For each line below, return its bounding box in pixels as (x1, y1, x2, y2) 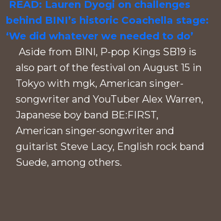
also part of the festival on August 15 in (16, 62, 202, 74)
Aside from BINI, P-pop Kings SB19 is (19, 46, 196, 58)
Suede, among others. (16, 156, 122, 169)
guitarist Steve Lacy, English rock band (16, 141, 204, 153)
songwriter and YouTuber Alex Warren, (16, 93, 203, 106)
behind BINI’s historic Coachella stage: (6, 14, 209, 27)
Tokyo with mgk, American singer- (16, 77, 184, 90)
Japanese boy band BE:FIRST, (16, 109, 158, 121)
